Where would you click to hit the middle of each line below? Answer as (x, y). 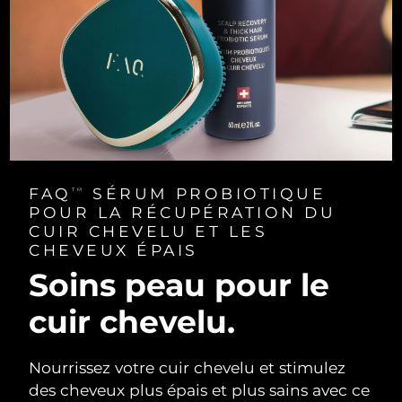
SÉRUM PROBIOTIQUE (205, 193)
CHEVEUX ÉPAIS (114, 249)
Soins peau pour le (179, 285)
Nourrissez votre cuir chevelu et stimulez (188, 367)
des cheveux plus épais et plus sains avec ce (200, 389)
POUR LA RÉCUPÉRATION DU (183, 212)
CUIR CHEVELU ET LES (149, 231)
